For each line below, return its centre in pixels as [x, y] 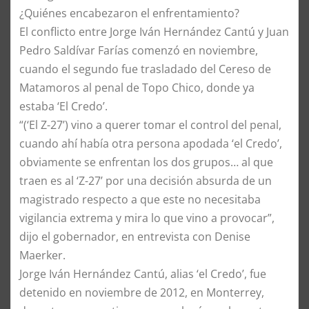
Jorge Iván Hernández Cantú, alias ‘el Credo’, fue [143, 273]
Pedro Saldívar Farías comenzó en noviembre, [139, 50]
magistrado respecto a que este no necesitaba [140, 199]
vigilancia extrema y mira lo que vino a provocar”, [147, 218]
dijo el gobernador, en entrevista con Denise [135, 236]
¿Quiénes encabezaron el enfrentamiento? [129, 13]
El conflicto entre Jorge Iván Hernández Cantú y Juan [154, 31]
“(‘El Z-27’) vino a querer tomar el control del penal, [150, 124]
